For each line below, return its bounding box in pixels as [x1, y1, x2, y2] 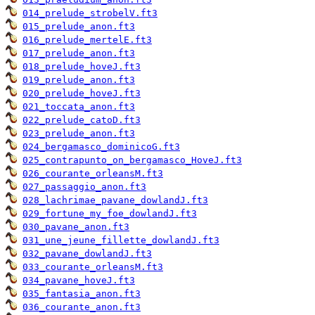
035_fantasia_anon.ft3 [22, 288, 141, 300]
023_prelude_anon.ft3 [22, 128, 135, 139]
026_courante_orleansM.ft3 [22, 168, 163, 179]
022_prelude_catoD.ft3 [22, 115, 141, 126]
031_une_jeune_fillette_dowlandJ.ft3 [22, 235, 219, 246]
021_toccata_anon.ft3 [22, 101, 135, 112]
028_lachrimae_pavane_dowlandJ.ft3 [22, 195, 208, 206]
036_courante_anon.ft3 [22, 302, 141, 313]
